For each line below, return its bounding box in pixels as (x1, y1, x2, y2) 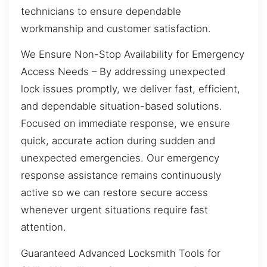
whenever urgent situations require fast (21, 204, 208, 216)
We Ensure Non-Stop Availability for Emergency (21, 48, 244, 61)
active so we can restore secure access (21, 187, 208, 199)
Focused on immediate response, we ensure (21, 117, 230, 130)
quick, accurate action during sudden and (21, 135, 215, 147)
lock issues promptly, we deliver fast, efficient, (21, 83, 240, 95)
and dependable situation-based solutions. (21, 100, 222, 113)
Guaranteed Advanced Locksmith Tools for (21, 247, 221, 259)
